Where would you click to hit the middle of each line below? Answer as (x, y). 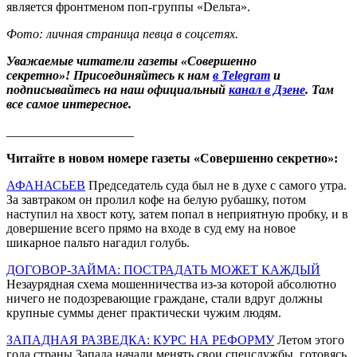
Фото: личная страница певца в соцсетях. (122, 33)
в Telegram (241, 75)
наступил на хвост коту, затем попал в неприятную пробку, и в (177, 214)
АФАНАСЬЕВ (46, 185)
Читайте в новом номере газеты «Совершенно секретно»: (172, 158)
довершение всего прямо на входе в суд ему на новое (151, 228)
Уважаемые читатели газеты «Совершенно (131, 61)
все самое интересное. (71, 104)
